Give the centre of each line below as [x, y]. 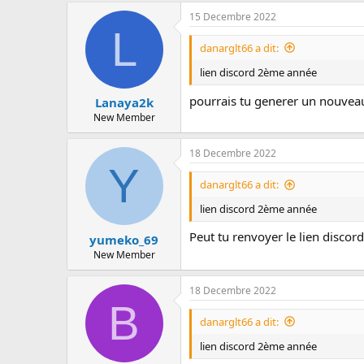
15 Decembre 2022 [233, 16]
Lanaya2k [124, 103]
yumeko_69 [124, 239]
